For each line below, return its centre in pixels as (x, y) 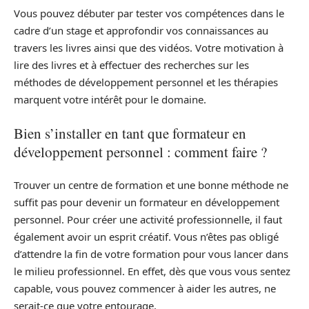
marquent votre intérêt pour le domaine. (110, 100)
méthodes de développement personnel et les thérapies (146, 82)
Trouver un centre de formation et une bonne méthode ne (151, 185)
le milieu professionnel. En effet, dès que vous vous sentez (152, 271)
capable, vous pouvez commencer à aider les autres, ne (145, 289)
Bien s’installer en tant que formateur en (130, 133)
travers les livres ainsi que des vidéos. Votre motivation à (149, 48)
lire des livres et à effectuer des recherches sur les (131, 65)
